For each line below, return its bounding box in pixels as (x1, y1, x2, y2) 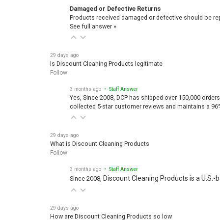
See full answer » (70, 18, 116, 26)
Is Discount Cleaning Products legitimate (50, 55, 163, 63)
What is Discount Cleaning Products (50, 135, 149, 143)
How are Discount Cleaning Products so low (50, 208, 172, 216)
